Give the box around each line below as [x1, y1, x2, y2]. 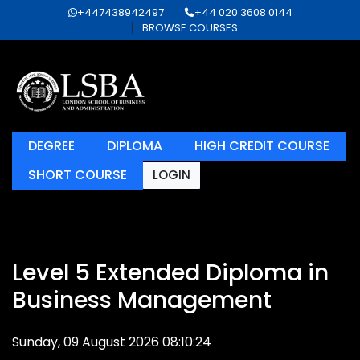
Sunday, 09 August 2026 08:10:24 [12, 333, 211, 351]
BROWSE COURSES [142, 20, 238, 35]
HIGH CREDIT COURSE [194, 137, 329, 155]
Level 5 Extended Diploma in [12, 256, 329, 288]
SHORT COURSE [28, 166, 127, 184]
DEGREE [28, 137, 75, 155]
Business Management [12, 284, 272, 316]
